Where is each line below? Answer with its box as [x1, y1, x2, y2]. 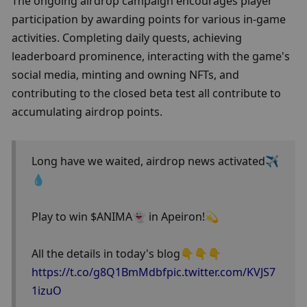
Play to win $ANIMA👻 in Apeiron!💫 [31, 209, 221, 225]
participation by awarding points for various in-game [12, 12, 286, 27]
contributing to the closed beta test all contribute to [12, 86, 282, 101]
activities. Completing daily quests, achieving [12, 30, 243, 46]
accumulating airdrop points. [12, 104, 163, 120]
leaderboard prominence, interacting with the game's [12, 49, 291, 64]
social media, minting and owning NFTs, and [12, 67, 240, 83]
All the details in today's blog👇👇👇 [31, 246, 221, 262]
